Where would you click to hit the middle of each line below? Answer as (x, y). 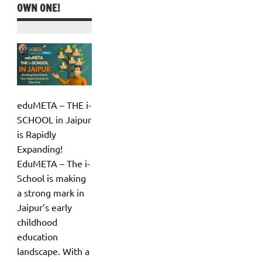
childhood (37, 221)
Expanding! (40, 148)
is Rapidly (37, 134)
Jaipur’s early (44, 207)
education (37, 236)
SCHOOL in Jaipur (54, 119)
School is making (51, 177)
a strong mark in (51, 192)
